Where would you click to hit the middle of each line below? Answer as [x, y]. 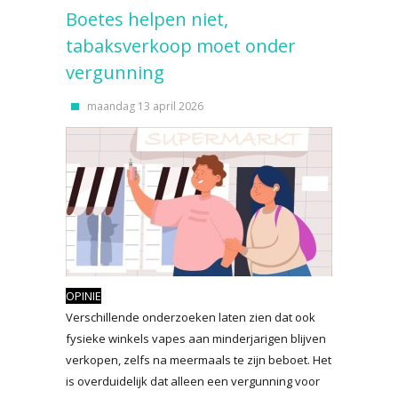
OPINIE [84, 296]
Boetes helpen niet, [147, 19]
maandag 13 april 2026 [145, 106]
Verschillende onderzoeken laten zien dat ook [191, 317]
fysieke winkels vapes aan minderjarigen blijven [196, 338]
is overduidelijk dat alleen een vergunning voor [193, 381]
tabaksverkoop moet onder [181, 46]
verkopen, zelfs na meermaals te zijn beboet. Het [199, 360]
